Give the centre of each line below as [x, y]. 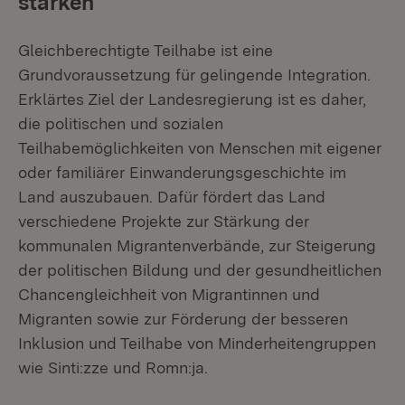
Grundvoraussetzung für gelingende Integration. [194, 75]
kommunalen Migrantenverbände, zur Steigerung [197, 245]
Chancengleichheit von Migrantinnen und [169, 294]
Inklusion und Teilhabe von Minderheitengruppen [197, 343]
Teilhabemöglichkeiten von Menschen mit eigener [200, 148]
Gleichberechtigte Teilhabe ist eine [146, 50]
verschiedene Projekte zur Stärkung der [164, 221]
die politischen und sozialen [121, 123]
